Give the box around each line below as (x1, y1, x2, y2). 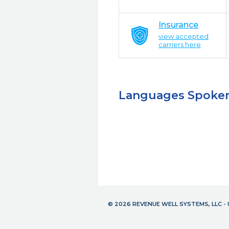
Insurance (158, 20, 198, 30)
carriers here (158, 40, 201, 49)
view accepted (158, 32, 209, 40)
